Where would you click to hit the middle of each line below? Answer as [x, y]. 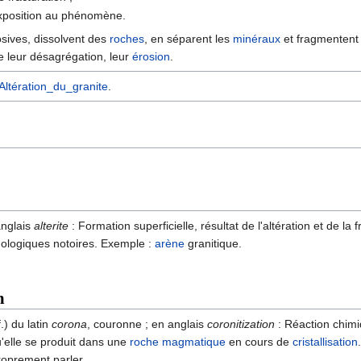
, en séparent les [189, 39]
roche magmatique [178, 342]
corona [69, 324]
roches [127, 39]
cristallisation [325, 342]
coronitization [241, 324]
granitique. [213, 244]
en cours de [259, 342]
